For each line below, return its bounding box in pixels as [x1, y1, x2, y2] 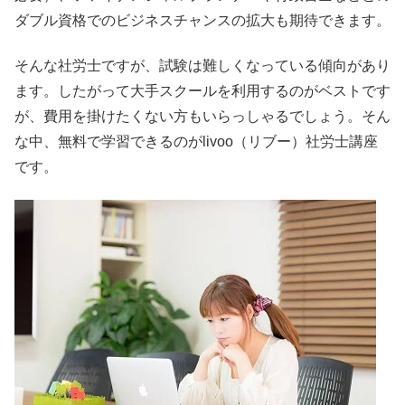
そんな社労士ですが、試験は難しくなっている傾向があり [14, 57, 391, 73]
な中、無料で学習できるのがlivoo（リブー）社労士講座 [14, 133, 378, 149]
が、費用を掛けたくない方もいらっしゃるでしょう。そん [14, 108, 391, 124]
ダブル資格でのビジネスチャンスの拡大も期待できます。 [14, 12, 391, 28]
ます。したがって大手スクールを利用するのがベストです [14, 82, 391, 99]
